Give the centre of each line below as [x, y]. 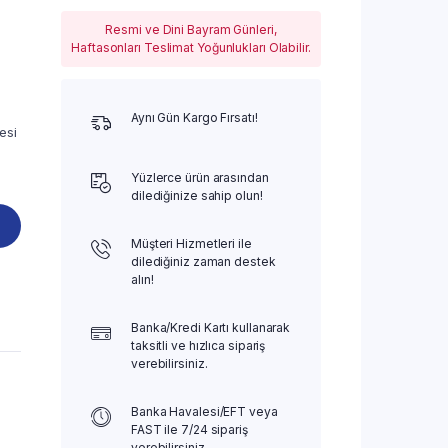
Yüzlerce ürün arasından [199, 177]
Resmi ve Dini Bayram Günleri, [191, 29]
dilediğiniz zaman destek [203, 261]
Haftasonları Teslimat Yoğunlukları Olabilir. [191, 47]
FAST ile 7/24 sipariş [189, 429]
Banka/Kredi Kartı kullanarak [210, 327]
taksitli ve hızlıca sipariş [198, 345]
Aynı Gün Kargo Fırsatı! [194, 117]
